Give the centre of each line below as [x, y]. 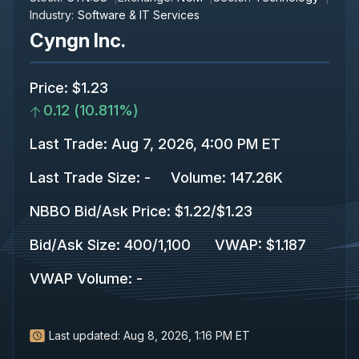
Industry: [52, 14]
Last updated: [85, 335]
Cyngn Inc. [78, 40]
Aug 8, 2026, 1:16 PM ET [187, 335]
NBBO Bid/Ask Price [98, 211]
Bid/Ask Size [73, 244]
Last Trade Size [83, 177]
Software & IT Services [139, 14]
